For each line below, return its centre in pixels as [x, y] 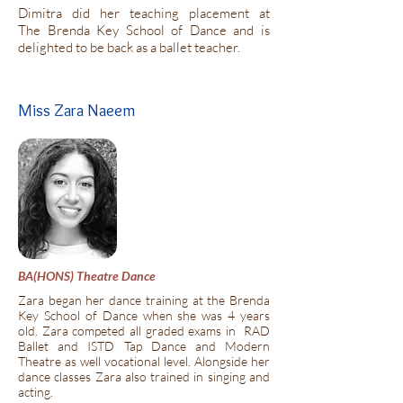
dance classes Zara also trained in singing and [144, 376]
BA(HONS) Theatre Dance [87, 276]
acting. [36, 392]
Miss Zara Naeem [77, 110]
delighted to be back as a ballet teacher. [129, 47]
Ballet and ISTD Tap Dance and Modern [144, 346]
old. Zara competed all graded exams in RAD [144, 331]
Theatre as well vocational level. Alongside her [144, 361]
